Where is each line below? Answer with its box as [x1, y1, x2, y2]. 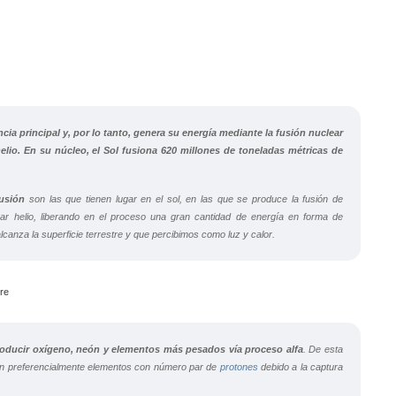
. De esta [302, 344, 344, 354]
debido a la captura [257, 362, 344, 372]
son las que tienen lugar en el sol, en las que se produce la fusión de [25, 194, 344, 204]
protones [219, 362, 258, 372]
